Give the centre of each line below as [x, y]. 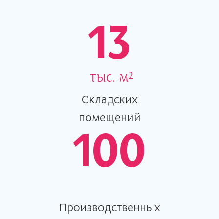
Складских [109, 99]
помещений [109, 117]
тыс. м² [111, 78]
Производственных [109, 207]
